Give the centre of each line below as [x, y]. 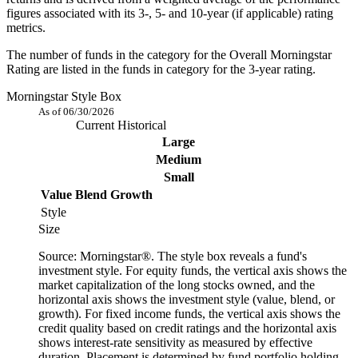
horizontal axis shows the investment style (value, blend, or [187, 300]
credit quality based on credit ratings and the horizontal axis [187, 328]
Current [97, 125]
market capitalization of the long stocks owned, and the [177, 285]
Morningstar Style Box [64, 97]
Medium [179, 160]
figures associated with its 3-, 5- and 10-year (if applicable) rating [170, 14]
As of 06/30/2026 [76, 112]
